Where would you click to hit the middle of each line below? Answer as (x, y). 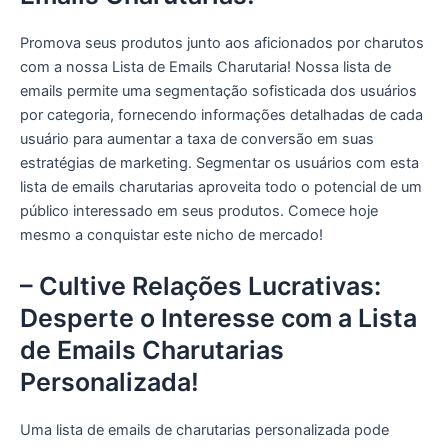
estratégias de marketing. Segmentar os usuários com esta (219, 162)
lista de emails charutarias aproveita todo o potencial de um (221, 186)
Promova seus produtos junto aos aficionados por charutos (222, 42)
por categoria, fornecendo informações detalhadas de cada (221, 114)
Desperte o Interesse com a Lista (218, 317)
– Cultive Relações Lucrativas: (200, 285)
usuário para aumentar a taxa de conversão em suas (197, 138)
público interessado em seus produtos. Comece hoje (199, 210)
